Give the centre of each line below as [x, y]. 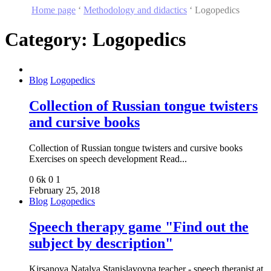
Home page [54, 10]
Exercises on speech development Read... [108, 158]
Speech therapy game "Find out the [139, 227]
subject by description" [101, 243]
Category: [49, 40]
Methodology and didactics [135, 10]
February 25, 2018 [64, 190]
